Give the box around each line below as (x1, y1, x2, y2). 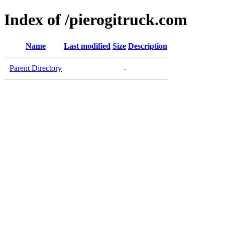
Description (128, 41, 167, 50)
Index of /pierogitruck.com (4, 11, 187, 29)
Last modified (64, 41, 110, 50)
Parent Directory (10, 63, 62, 72)
